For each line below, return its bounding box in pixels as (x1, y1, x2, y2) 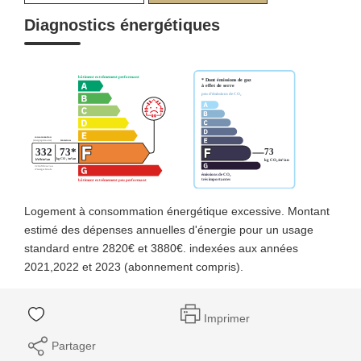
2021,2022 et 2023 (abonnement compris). (24, 259, 243, 273)
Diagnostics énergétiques (24, 15, 220, 34)
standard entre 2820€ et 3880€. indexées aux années (24, 241, 298, 255)
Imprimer (204, 312, 250, 325)
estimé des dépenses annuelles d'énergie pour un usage (24, 222, 313, 236)
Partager (52, 338, 96, 352)
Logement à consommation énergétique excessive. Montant (24, 204, 330, 218)
